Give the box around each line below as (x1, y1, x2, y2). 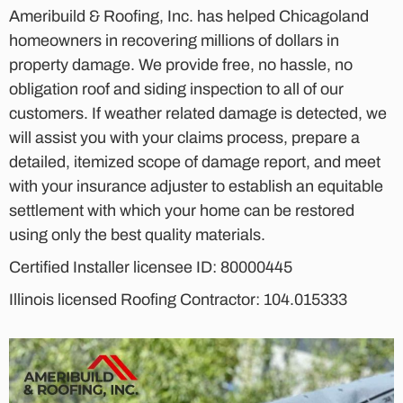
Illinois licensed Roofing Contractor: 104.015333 (9, 290, 351, 309)
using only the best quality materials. (9, 225, 265, 244)
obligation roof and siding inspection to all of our (9, 79, 344, 98)
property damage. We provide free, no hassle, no (9, 55, 353, 74)
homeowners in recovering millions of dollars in (9, 31, 339, 49)
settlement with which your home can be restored (9, 201, 354, 219)
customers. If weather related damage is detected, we (9, 103, 387, 122)
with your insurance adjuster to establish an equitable (9, 176, 383, 195)
